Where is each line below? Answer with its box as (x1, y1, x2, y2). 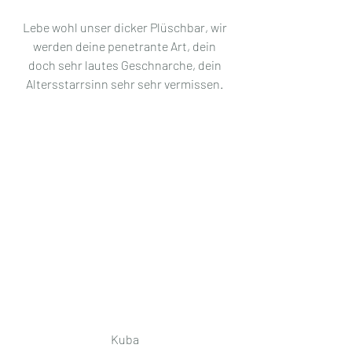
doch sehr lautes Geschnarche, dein (27, 57, 224, 72)
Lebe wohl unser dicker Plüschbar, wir (22, 20, 229, 35)
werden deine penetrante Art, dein (33, 38, 218, 53)
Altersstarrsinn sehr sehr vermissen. (26, 76, 225, 91)
